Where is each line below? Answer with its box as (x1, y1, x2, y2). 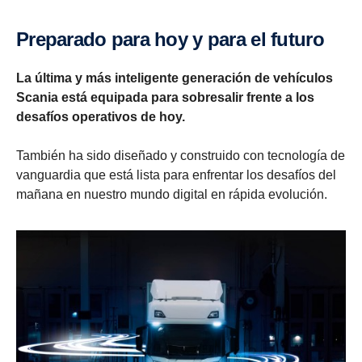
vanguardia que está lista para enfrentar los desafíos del (16, 168, 336, 183)
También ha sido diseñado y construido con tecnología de (16, 149, 345, 163)
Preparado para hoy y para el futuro (28, 28, 324, 51)
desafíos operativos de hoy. (16, 110, 185, 124)
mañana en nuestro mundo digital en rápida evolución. (16, 187, 327, 202)
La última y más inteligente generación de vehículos (16, 71, 333, 86)
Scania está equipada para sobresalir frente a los (16, 90, 314, 105)
